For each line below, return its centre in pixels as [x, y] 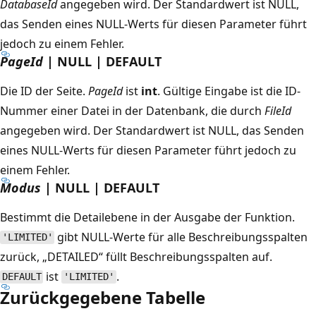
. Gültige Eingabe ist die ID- [229, 91]
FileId [278, 110]
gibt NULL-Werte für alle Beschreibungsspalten [181, 237]
